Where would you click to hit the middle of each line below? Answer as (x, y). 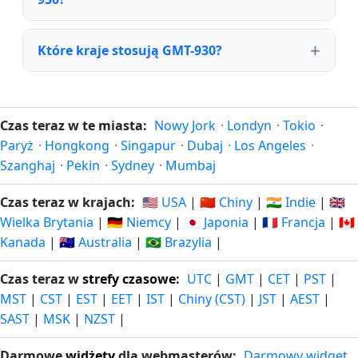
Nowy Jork (185, 125)
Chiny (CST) (212, 299)
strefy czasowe (129, 279)
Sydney (133, 165)
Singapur (148, 145)
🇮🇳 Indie (291, 202)
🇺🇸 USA (164, 202)
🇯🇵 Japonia (217, 222)
